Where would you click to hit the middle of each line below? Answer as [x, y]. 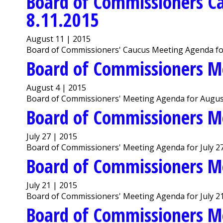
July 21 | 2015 [52, 185]
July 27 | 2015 [52, 136]
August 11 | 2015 [59, 39]
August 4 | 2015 [56, 87]
